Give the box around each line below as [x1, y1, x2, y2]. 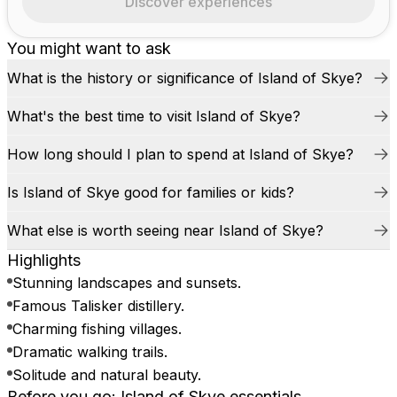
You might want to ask [7, 39, 171, 58]
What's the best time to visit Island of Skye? [7, 107, 300, 125]
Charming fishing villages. [12, 320, 182, 338]
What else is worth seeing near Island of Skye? [7, 222, 323, 239]
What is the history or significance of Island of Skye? [7, 69, 362, 87]
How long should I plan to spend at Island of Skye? [7, 145, 354, 163]
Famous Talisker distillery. [12, 297, 184, 315]
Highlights [7, 251, 81, 269]
